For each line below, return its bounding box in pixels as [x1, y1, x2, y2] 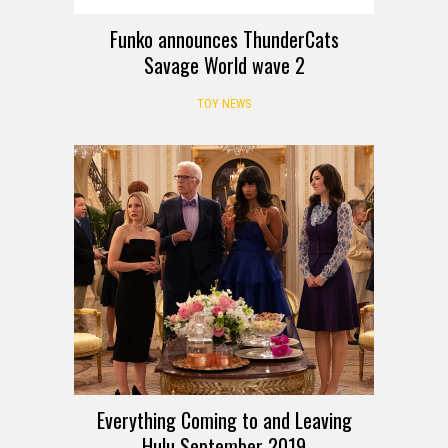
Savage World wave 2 [143, 49, 305, 80]
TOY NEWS [197, 96, 251, 111]
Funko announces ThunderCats [109, 23, 339, 54]
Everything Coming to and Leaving [96, 404, 352, 435]
